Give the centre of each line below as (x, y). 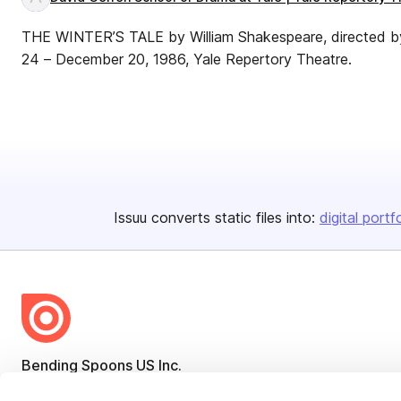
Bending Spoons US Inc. (102, 365)
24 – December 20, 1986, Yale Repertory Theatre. (187, 59)
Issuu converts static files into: (214, 218)
